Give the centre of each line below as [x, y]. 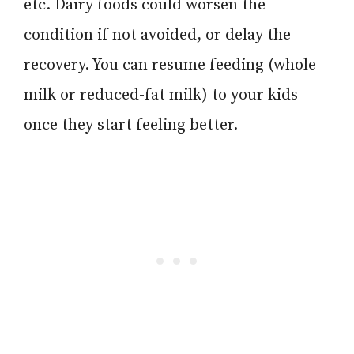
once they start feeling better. [131, 125]
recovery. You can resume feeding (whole [170, 65]
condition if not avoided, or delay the [157, 35]
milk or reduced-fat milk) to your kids [161, 95]
